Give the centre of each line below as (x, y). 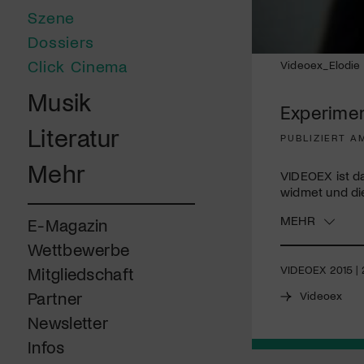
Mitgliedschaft (81, 274)
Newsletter (68, 323)
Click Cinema (78, 66)
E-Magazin (68, 225)
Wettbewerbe (79, 249)
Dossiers (61, 42)
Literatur (74, 137)
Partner (55, 298)
